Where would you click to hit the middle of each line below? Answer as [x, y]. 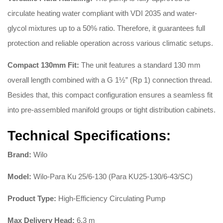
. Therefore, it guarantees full [159, 28]
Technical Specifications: [89, 136]
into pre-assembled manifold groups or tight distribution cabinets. [111, 110]
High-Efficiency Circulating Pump [111, 199]
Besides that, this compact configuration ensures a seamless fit [110, 95]
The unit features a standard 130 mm [140, 65]
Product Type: [32, 199]
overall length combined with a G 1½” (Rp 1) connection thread [109, 80]
